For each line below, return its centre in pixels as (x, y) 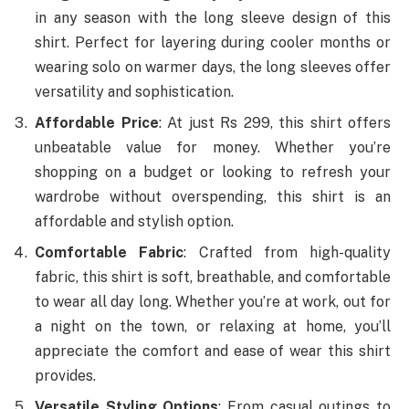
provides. (65, 376)
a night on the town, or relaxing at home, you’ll (213, 327)
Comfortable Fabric (110, 253)
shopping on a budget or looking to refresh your (213, 173)
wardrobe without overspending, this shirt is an (213, 197)
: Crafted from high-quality (287, 253)
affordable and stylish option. (134, 222)
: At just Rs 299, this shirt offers (274, 123)
